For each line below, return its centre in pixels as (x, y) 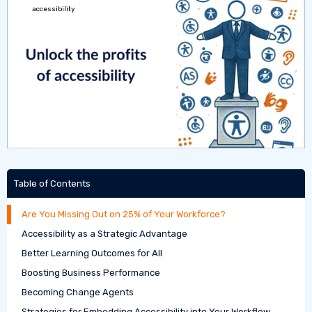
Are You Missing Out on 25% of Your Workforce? (124, 214)
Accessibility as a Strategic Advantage (104, 233)
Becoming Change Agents (78, 292)
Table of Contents (52, 183)
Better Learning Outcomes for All (92, 253)
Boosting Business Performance (91, 272)
